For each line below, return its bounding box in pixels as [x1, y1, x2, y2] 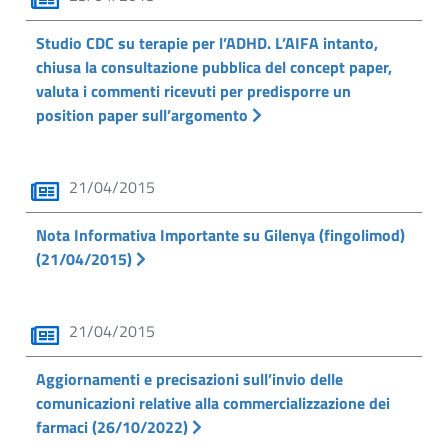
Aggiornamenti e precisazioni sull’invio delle [36, 367, 343, 391]
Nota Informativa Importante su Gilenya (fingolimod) [36, 223, 405, 247]
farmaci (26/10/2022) [36, 415, 192, 439]
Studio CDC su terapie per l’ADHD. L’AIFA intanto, [36, 31, 378, 55]
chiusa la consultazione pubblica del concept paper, [36, 55, 392, 79]
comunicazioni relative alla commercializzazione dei [36, 391, 390, 415]
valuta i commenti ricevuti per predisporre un [36, 79, 351, 103]
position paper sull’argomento [36, 103, 252, 127]
